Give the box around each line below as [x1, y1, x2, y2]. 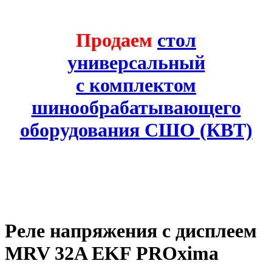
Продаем [76, 29, 157, 52]
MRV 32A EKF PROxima [5, 242, 219, 265]
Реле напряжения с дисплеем [5, 220, 257, 242]
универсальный [67, 52, 205, 74]
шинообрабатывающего [31, 97, 241, 119]
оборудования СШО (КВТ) [19, 119, 253, 141]
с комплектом [76, 74, 196, 97]
